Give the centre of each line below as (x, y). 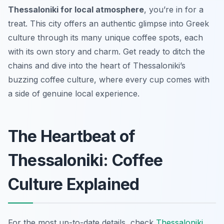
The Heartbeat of (72, 136)
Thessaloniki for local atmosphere (76, 9)
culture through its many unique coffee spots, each (105, 37)
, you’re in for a (174, 9)
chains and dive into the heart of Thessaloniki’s (97, 65)
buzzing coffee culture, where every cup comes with (109, 79)
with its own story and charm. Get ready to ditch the (106, 51)
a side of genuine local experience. (74, 93)
